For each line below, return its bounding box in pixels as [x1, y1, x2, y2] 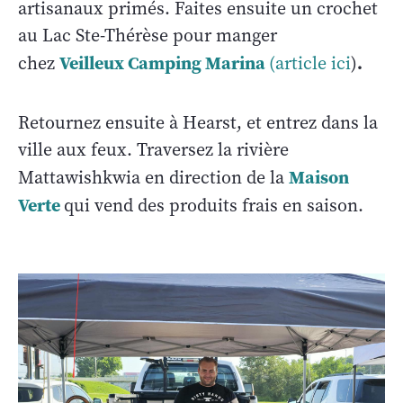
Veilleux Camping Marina [59, 49, 265, 76]
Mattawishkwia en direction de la [18, 165, 289, 190]
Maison [289, 164, 349, 190]
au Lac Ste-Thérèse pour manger [18, 22, 277, 48]
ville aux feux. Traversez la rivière [18, 137, 289, 162]
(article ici [269, 50, 351, 76]
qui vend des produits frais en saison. [64, 193, 363, 218]
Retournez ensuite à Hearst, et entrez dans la [18, 110, 378, 135]
